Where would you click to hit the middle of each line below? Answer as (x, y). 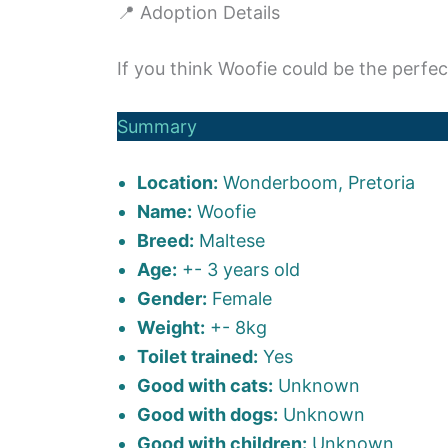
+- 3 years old (238, 269)
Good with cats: (205, 385)
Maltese (229, 240)
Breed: (165, 240)
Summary (157, 126)
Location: (177, 182)
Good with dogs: (207, 414)
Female (239, 298)
